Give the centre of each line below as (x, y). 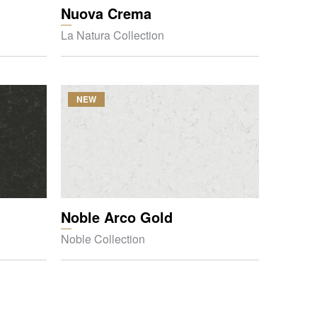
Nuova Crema (106, 13)
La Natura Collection (113, 35)
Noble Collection (103, 239)
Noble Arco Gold (117, 217)
